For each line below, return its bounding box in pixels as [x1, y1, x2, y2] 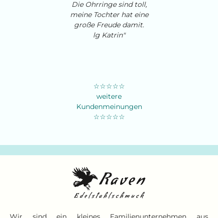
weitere [96, 92, 122, 101]
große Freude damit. [74, 20, 144, 30]
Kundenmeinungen [76, 102, 142, 111]
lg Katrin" [93, 31, 125, 40]
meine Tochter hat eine [70, 10, 148, 19]
